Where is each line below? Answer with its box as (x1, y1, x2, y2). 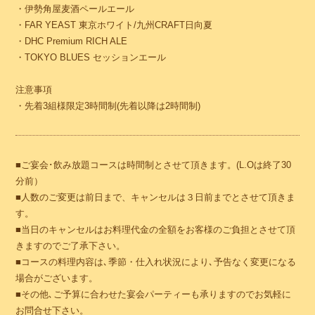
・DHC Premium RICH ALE (15, 35, 128, 46)
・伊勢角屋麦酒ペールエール (15, 3, 135, 14)
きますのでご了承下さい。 (15, 240, 126, 251)
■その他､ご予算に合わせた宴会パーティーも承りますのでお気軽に (15, 288, 292, 300)
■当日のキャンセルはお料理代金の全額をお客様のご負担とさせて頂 (15, 224, 296, 235)
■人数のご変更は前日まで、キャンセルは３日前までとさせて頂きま (15, 191, 296, 202)
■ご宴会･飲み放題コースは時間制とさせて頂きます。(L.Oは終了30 (15, 159, 292, 170)
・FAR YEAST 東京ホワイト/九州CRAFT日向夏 (15, 19, 213, 30)
